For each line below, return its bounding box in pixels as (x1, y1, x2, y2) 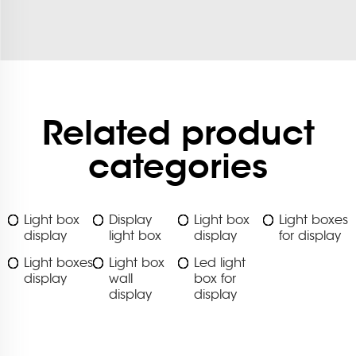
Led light (194, 255, 246, 272)
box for (194, 271, 236, 288)
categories (88, 145, 268, 188)
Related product (41, 111, 315, 155)
